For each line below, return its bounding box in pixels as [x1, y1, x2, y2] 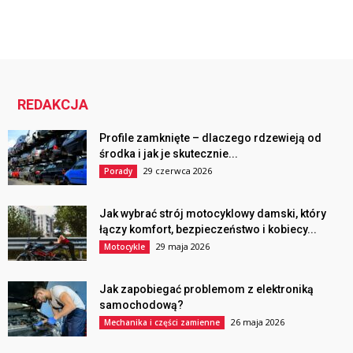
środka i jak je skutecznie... [99, 147, 238, 160]
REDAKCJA [17, 95, 88, 113]
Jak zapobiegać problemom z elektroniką [99, 282, 314, 295]
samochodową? [99, 298, 184, 311]
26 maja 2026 [231, 315, 284, 328]
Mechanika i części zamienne [104, 316, 220, 328]
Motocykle [104, 240, 145, 252]
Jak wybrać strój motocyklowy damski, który [99, 206, 326, 220]
